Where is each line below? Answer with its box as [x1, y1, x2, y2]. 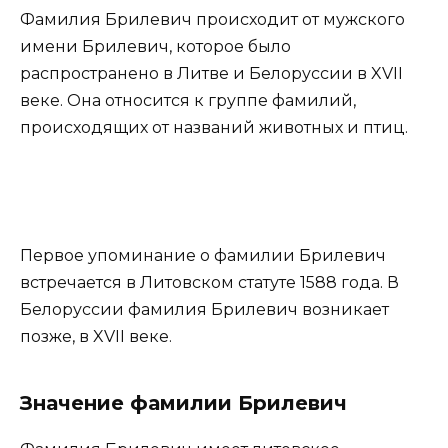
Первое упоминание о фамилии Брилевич [20, 246, 386, 266]
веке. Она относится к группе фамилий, [20, 91, 356, 111]
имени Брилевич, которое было [20, 37, 291, 57]
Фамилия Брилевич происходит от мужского [20, 10, 405, 30]
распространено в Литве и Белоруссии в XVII [20, 64, 403, 84]
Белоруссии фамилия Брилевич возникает [20, 300, 389, 320]
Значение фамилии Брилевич [20, 391, 347, 416]
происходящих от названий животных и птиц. [20, 118, 408, 138]
